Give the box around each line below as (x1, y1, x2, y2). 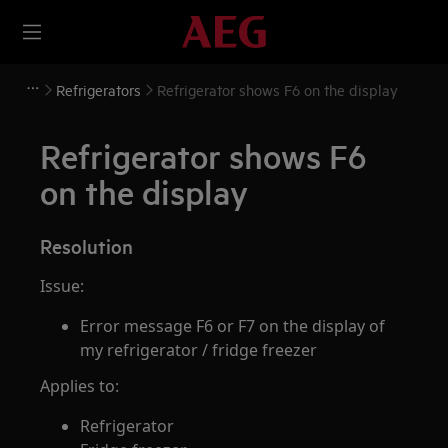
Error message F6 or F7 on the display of (80, 315, 386, 337)
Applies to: (40, 375, 120, 397)
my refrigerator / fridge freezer (80, 339, 318, 361)
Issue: (40, 275, 85, 297)
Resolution (40, 233, 134, 259)
